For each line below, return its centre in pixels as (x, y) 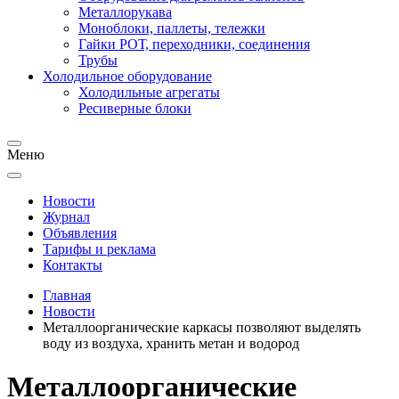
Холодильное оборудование (127, 76)
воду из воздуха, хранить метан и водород (171, 343)
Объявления (80, 233)
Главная (67, 295)
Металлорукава (125, 12)
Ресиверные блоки (135, 108)
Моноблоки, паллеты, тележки (172, 28)
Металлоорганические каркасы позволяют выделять (202, 327)
